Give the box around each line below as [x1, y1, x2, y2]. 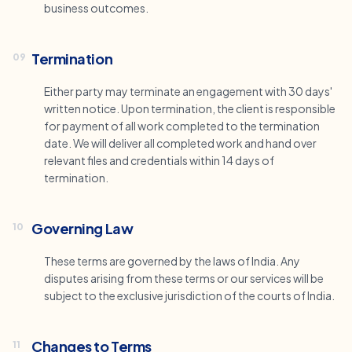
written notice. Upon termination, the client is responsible [44, 101, 335, 115]
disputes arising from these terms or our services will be [44, 271, 324, 285]
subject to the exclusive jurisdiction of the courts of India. [44, 288, 335, 302]
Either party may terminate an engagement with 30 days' [44, 84, 332, 98]
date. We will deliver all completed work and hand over [44, 136, 317, 150]
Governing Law [31, 219, 134, 237]
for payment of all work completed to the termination [44, 119, 320, 133]
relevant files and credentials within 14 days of [44, 153, 274, 167]
